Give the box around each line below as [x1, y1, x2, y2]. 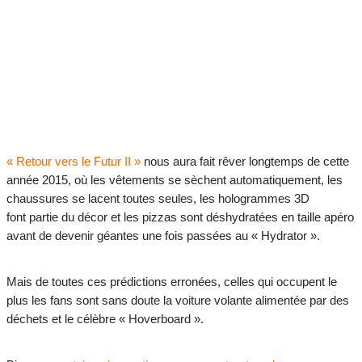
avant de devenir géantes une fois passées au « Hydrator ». [6, 229, 320, 243]
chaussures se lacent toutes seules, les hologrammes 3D [6, 192, 309, 206]
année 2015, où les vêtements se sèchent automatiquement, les [6, 173, 343, 187]
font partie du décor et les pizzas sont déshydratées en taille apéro [6, 210, 354, 225]
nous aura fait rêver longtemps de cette [141, 154, 349, 169]
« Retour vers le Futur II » [6, 154, 141, 169]
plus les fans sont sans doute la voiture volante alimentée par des [6, 293, 349, 308]
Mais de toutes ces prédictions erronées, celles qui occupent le [6, 275, 337, 289]
